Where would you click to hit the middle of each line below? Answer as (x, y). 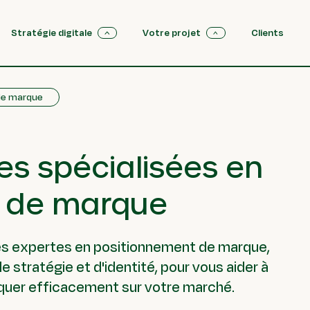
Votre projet (172, 33)
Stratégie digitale (52, 33)
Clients (267, 33)
